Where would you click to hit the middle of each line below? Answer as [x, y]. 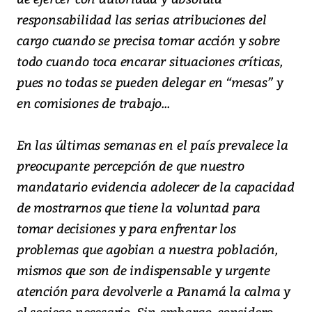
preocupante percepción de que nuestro [131, 166]
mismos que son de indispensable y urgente [143, 270]
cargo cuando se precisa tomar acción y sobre [149, 40]
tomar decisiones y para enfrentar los [126, 228]
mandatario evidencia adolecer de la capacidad [156, 187]
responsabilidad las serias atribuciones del [142, 19]
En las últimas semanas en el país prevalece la [153, 145]
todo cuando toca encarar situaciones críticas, [150, 61]
